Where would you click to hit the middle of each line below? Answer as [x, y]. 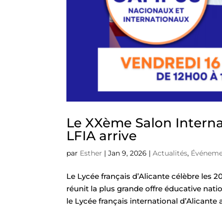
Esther [91, 153]
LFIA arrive [102, 136]
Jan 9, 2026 [128, 153]
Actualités [170, 153]
